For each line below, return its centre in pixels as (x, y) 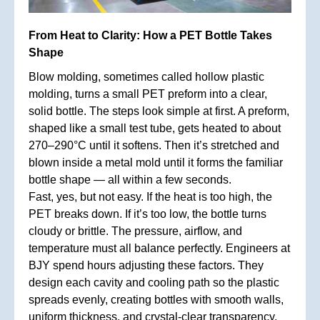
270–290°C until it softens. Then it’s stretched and (154, 145)
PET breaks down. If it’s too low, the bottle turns (147, 214)
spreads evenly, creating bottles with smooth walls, (156, 299)
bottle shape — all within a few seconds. (130, 179)
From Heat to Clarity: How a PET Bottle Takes (150, 35)
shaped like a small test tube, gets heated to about (155, 128)
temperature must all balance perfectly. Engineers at (159, 248)
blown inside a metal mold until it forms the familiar (156, 162)
